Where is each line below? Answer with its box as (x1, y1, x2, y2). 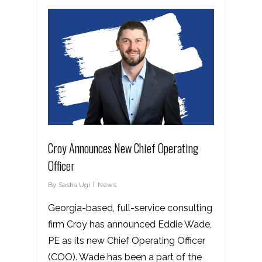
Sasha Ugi (58, 180, 90, 189)
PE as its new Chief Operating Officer (48, 235, 205, 246)
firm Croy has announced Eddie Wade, (48, 218, 212, 230)
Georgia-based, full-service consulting (48, 202, 212, 213)
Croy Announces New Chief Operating (48, 139, 198, 157)
